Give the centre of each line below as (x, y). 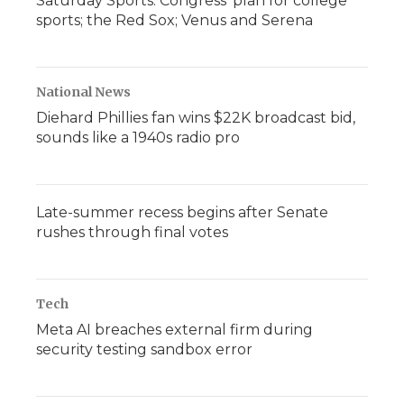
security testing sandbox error (144, 349)
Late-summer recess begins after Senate (182, 212)
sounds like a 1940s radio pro (138, 137)
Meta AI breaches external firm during (174, 329)
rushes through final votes (132, 232)
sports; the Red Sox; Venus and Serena (174, 20)
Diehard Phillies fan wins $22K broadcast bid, (196, 117)
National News (83, 92)
